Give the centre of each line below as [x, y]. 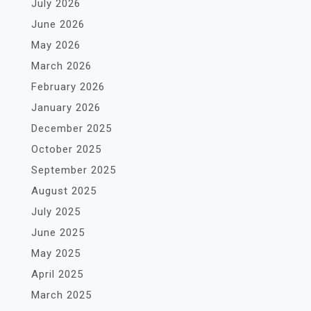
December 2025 [72, 128]
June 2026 [58, 24]
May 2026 [56, 45]
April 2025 [57, 274]
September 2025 [74, 170]
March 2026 [61, 66]
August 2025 [64, 191]
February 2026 [68, 86]
